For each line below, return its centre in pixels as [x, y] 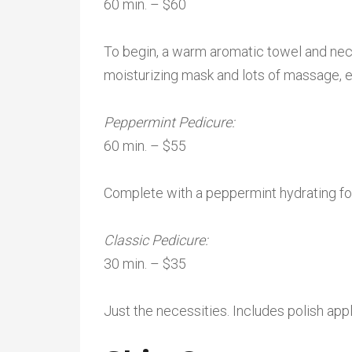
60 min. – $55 [145, 146]
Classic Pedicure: [158, 240]
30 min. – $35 [145, 264]
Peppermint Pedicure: [171, 122]
